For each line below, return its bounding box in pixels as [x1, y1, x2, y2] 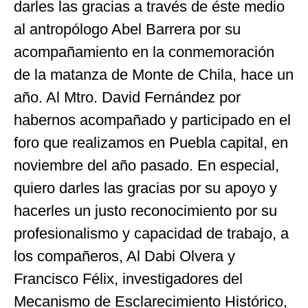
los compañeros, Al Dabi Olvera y [14, 247, 235, 265]
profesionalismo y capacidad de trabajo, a [14, 224, 289, 242]
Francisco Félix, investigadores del [14, 269, 243, 287]
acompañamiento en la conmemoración [14, 43, 274, 60]
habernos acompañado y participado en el [14, 111, 291, 129]
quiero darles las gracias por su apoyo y [14, 179, 277, 197]
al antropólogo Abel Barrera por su [14, 20, 241, 38]
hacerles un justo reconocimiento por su [14, 201, 277, 219]
